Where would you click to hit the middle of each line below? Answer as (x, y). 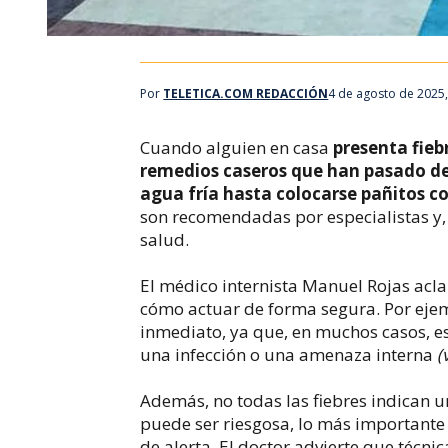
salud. (165, 239)
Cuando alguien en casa (235, 147)
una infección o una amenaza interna (289, 354)
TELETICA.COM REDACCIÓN (246, 93)
